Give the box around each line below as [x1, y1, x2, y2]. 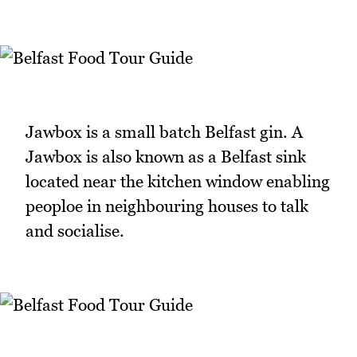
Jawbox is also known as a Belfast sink [25, 147, 306, 167]
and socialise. [25, 221, 124, 241]
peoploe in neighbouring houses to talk [25, 196, 308, 217]
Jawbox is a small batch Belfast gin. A [25, 122, 303, 143]
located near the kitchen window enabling [25, 171, 330, 192]
